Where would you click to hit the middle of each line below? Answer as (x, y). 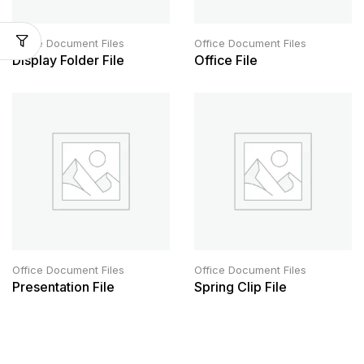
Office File (226, 60)
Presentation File (63, 286)
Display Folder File (68, 60)
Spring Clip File (240, 286)
